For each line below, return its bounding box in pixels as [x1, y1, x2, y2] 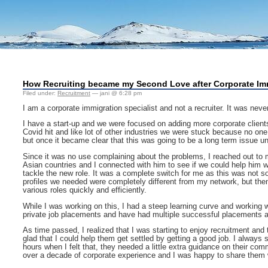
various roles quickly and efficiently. [23, 185, 147, 194]
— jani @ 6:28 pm [90, 90, 142, 96]
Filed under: [23, 90, 57, 96]
